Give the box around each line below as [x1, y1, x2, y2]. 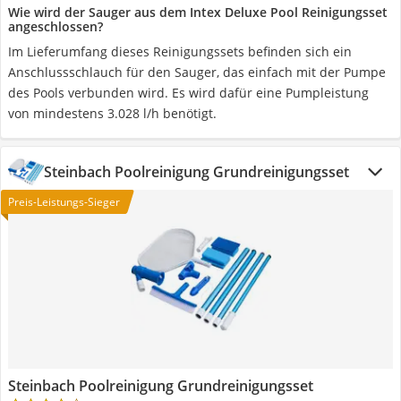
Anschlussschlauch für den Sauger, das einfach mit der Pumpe [8, 64, 386, 81]
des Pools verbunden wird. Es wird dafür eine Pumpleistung [8, 84, 369, 101]
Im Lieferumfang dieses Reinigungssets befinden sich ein [8, 43, 352, 60]
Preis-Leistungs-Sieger [8, 194, 120, 209]
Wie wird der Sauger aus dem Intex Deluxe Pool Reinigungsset [8, 4, 388, 21]
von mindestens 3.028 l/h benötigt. [8, 105, 217, 122]
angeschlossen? [8, 18, 103, 35]
